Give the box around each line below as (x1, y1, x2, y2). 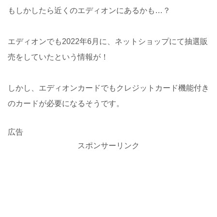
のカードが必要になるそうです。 (8, 99, 124, 108)
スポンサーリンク (77, 141, 139, 150)
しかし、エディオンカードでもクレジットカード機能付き (8, 84, 209, 93)
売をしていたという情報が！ (8, 53, 108, 62)
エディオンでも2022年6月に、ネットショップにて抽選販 (8, 37, 208, 46)
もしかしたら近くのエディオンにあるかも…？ (8, 6, 170, 15)
